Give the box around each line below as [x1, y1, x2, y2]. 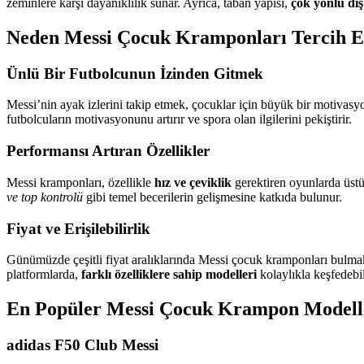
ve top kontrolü [6, 189, 83, 204]
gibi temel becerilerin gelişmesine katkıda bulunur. [83, 189, 342, 204]
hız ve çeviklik [154, 175, 232, 189]
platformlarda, [6, 267, 81, 282]
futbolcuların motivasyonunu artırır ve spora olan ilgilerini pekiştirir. [6, 112, 352, 127]
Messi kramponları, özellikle [6, 175, 154, 189]
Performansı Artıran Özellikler [6, 142, 210, 160]
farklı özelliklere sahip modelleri [81, 267, 257, 282]
